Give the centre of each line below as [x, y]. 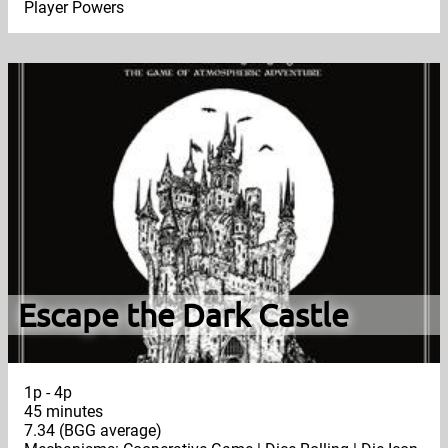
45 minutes [63, 412]
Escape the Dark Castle [183, 315]
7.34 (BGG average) [93, 431]
